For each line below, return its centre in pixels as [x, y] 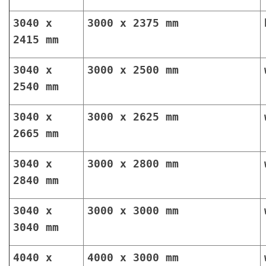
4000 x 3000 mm [133, 258]
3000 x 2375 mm [133, 23]
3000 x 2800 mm [133, 164]
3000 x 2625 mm [133, 117]
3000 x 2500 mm [133, 70]
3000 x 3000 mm [133, 211]
